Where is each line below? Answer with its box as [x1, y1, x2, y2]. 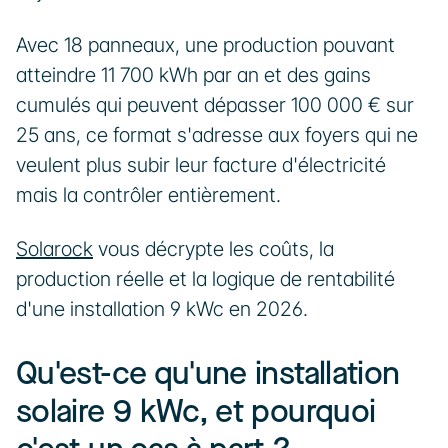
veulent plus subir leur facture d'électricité [16, 153, 386, 177]
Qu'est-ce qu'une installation [16, 355, 400, 394]
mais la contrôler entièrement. [16, 183, 286, 207]
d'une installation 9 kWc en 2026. [16, 297, 308, 321]
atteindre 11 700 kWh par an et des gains [16, 63, 371, 87]
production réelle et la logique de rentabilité [16, 267, 395, 291]
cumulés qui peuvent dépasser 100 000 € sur [16, 93, 414, 117]
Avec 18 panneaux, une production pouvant [16, 33, 395, 57]
